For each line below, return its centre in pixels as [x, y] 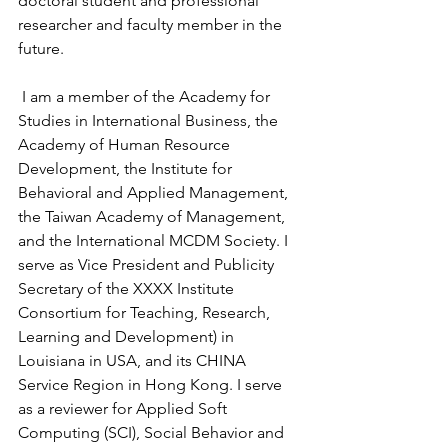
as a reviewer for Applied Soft [124, 408]
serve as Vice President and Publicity [148, 264]
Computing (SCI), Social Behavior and [153, 432]
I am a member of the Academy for [146, 96]
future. [41, 48]
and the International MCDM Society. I [155, 240]
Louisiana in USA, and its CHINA [134, 360]
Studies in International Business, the [150, 120]
